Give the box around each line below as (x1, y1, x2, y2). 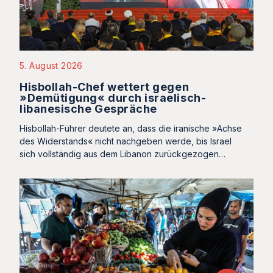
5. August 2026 (19, 60, 83, 71)
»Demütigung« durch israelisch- (19, 91, 207, 105)
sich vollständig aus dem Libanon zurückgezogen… (19, 149, 225, 160)
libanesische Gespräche (19, 102, 157, 116)
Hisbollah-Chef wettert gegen (19, 80, 190, 94)
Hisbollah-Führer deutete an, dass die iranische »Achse (19, 123, 242, 134)
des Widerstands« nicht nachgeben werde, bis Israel (19, 136, 232, 147)
